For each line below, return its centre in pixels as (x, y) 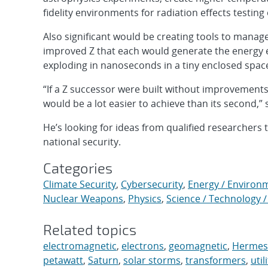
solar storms (152, 260)
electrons (143, 246)
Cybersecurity (152, 184)
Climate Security (80, 184)
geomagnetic (198, 246)
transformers (216, 260)
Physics (145, 199)
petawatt (63, 260)
